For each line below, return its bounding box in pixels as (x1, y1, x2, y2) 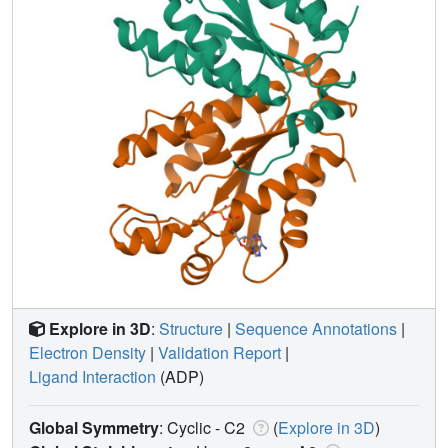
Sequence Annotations (235, 316, 397, 340)
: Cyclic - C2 (159, 415, 249, 439)
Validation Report (158, 340, 281, 364)
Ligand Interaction (29, 364, 156, 388)
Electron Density (29, 340, 146, 364)
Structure (159, 316, 223, 340)
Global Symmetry (29, 415, 159, 439)
